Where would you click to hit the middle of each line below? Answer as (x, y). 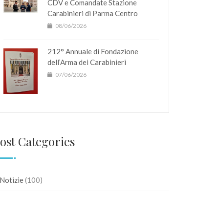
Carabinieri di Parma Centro (93, 13)
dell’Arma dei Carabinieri (87, 62)
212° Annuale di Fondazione (93, 51)
